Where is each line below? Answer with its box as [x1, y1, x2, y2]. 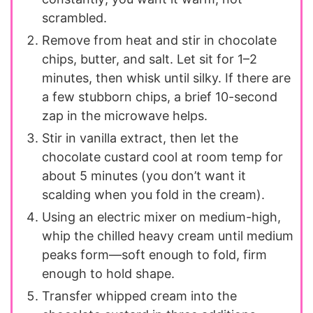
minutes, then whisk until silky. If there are [42, 70, 291, 85]
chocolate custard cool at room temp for [42, 149, 283, 164]
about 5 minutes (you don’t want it [42, 168, 246, 183]
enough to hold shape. [42, 265, 175, 281]
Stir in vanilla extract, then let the [42, 130, 238, 145]
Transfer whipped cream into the [42, 288, 237, 303]
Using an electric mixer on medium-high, [42, 209, 281, 224]
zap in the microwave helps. [42, 108, 208, 123]
